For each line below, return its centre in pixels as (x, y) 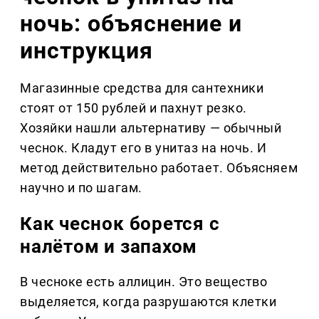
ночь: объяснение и (131, 24)
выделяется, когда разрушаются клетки (148, 302)
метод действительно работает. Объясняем (159, 168)
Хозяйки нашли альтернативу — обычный (151, 128)
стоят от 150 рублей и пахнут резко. (134, 108)
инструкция (87, 51)
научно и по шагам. (81, 188)
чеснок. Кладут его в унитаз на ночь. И (143, 148)
